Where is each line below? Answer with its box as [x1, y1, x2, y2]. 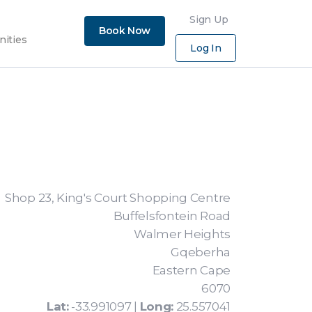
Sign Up [189, 13, 228, 26]
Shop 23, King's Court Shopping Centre [5, 191, 231, 205]
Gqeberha [171, 245, 231, 259]
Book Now [99, 24, 150, 37]
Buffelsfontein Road [113, 209, 231, 223]
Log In [189, 42, 221, 54]
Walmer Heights [134, 227, 231, 241]
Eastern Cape [152, 263, 231, 277]
